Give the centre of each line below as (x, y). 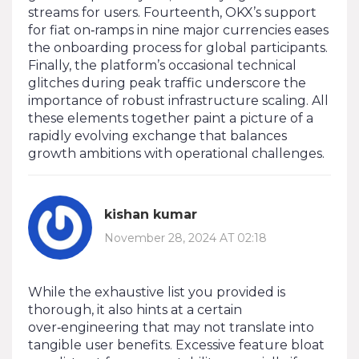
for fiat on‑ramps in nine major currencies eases (178, 30)
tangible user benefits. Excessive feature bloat (176, 345)
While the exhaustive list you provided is (157, 292)
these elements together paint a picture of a (171, 118)
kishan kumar (151, 215)
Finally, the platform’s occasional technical (162, 65)
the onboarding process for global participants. (178, 47)
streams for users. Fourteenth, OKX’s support (172, 12)
